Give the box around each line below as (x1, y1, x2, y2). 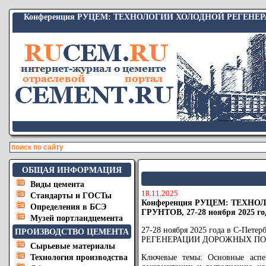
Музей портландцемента (30, 214, 123, 223)
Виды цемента (30, 180, 84, 189)
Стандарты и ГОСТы (30, 191, 112, 200)
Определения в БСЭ (30, 202, 107, 211)
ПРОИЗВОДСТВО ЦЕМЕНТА (15, 227, 129, 236)
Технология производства (30, 253, 128, 262)
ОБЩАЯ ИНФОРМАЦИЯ (22, 166, 122, 175)
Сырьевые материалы (30, 242, 115, 251)
